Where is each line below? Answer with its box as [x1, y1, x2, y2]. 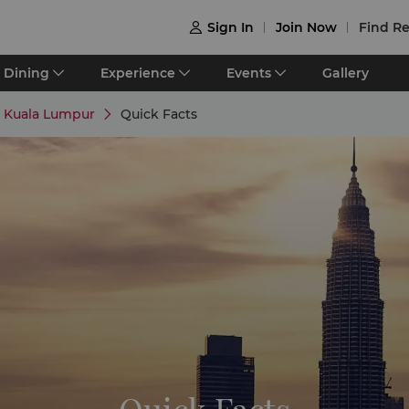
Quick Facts [121, 106, 197, 122]
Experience [100, 65, 175, 81]
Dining [4, 65, 49, 81]
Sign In [207, 19, 254, 36]
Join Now [276, 19, 337, 36]
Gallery [322, 65, 369, 81]
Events [226, 65, 271, 81]
